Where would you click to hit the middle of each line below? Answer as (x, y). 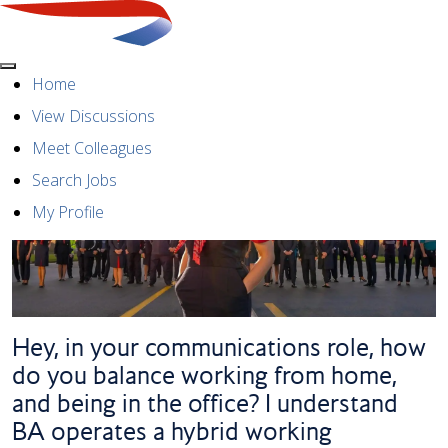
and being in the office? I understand (205, 402)
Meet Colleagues (92, 148)
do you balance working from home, (204, 374)
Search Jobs (74, 180)
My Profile (68, 212)
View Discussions (93, 116)
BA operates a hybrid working (172, 430)
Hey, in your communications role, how (219, 346)
